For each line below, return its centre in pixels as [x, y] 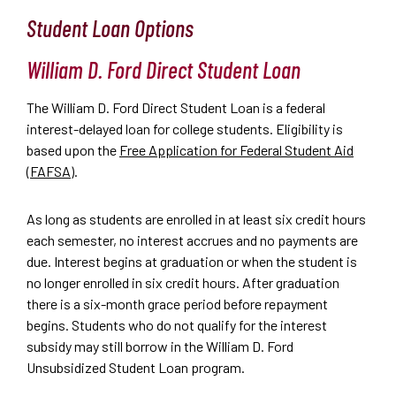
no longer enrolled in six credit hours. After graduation [183, 282]
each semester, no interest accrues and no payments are [192, 240]
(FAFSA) [50, 171]
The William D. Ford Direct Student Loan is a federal [176, 107]
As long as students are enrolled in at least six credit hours [196, 218]
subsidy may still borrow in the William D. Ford [160, 346]
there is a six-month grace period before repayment [177, 303]
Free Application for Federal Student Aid [236, 149]
